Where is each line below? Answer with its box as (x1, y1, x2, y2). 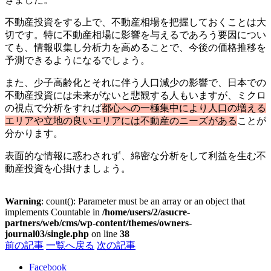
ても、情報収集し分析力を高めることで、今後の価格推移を (5, 42, 266, 53)
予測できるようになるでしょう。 (5, 55, 150, 66)
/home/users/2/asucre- (102, 207, 190, 218)
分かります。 (5, 128, 63, 139)
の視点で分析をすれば (5, 103, 102, 114)
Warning (5, 196, 41, 207)
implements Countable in (5, 207, 102, 218)
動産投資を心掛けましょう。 (5, 163, 131, 174)
